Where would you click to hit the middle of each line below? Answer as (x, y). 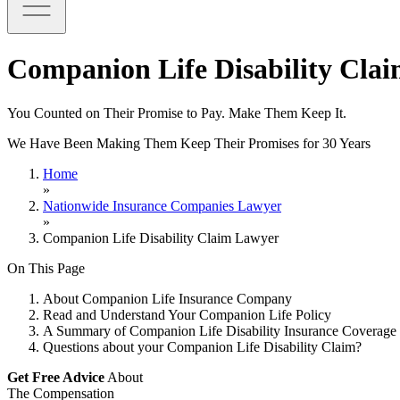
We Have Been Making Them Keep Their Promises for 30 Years (189, 143)
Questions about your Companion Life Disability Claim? (202, 346)
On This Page (46, 268)
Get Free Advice (56, 377)
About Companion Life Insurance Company (167, 298)
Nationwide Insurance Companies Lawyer (162, 205)
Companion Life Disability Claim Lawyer (161, 237)
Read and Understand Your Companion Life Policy (187, 314)
